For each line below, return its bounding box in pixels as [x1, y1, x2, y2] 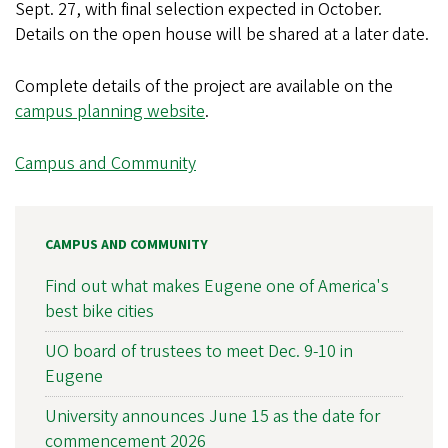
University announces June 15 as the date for [45, 403, 380, 429]
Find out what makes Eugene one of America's [45, 273, 389, 299]
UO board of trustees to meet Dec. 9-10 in [45, 338, 353, 364]
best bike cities [45, 298, 154, 324]
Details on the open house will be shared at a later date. [15, 21, 429, 47]
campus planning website [15, 98, 205, 124]
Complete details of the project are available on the [15, 73, 393, 99]
